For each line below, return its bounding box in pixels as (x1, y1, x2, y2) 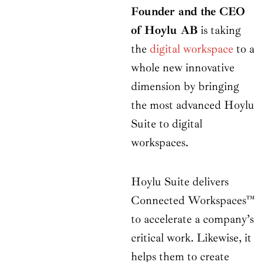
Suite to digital (131, 116, 202, 132)
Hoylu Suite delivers (131, 174, 229, 189)
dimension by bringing (131, 79, 239, 94)
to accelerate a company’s (131, 212, 254, 227)
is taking (198, 23, 241, 38)
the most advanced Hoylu (131, 98, 254, 113)
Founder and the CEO (131, 4, 245, 19)
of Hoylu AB (131, 23, 198, 38)
